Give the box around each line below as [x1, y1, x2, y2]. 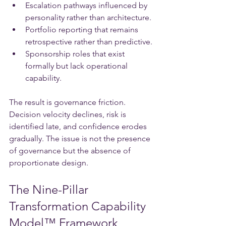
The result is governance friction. [9, 97, 128, 107]
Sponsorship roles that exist [25, 48, 127, 59]
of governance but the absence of [9, 145, 133, 155]
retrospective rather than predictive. [25, 36, 152, 46]
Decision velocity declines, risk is [9, 109, 128, 119]
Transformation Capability [9, 198, 149, 213]
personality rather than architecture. [25, 12, 151, 22]
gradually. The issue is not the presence [9, 133, 152, 143]
